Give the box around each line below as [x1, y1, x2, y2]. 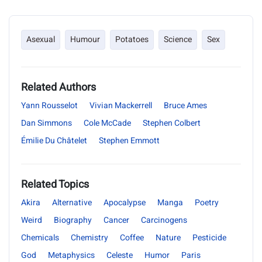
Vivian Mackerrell [89, 99, 152, 112]
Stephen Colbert [143, 117, 201, 129]
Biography [54, 214, 92, 226]
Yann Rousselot [21, 99, 78, 112]
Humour [70, 33, 100, 46]
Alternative [52, 196, 92, 209]
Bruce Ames [164, 99, 207, 112]
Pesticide [192, 232, 226, 244]
